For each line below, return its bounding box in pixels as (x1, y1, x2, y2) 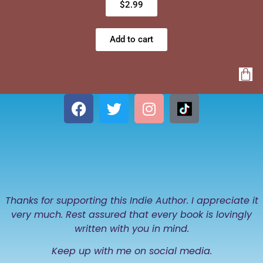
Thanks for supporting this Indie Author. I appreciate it (5, 194, 258, 208)
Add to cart (110, 34, 153, 45)
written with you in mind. (74, 222, 189, 236)
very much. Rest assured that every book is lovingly (11, 208, 252, 222)
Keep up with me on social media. (51, 244, 212, 258)
